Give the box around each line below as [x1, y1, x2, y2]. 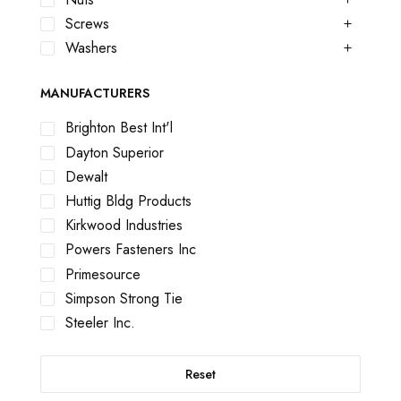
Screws [65, 13, 109, 35]
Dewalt [65, 166, 107, 187]
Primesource [65, 263, 141, 285]
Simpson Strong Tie [65, 287, 183, 309]
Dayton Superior [65, 141, 164, 163]
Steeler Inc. [65, 311, 135, 333]
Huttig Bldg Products [65, 191, 192, 212]
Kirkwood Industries [65, 215, 183, 236]
